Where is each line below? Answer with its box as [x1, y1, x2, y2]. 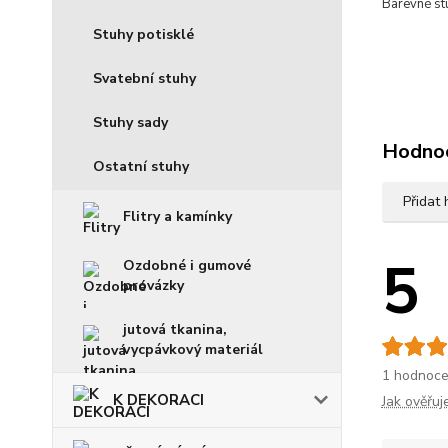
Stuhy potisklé [93, 25, 194, 44]
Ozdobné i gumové [123, 256, 251, 275]
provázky [123, 276, 184, 295]
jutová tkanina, [123, 320, 227, 339]
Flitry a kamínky [123, 207, 232, 226]
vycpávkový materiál [123, 340, 263, 359]
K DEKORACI [113, 390, 204, 410]
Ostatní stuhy [93, 157, 189, 176]
